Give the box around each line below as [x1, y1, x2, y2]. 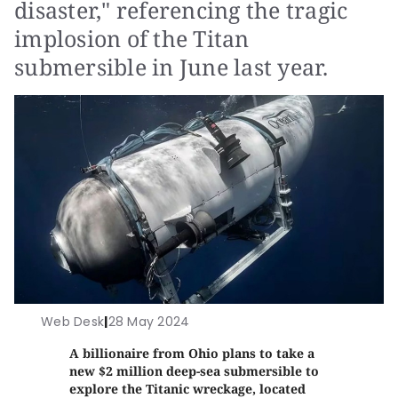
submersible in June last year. [14, 52, 329, 82]
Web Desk [41, 312, 105, 330]
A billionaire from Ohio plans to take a [69, 344, 315, 362]
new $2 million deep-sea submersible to [69, 362, 320, 379]
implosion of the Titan [14, 23, 250, 53]
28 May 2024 [107, 312, 190, 330]
